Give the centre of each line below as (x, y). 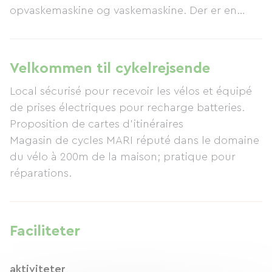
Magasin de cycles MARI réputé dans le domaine (134, 140)
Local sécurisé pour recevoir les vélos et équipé (131, 91)
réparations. (41, 173)
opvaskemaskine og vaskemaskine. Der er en (123, 10)
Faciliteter (45, 231)
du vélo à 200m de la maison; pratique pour (123, 157)
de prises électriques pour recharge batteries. (127, 107)
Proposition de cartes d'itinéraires (97, 124)
